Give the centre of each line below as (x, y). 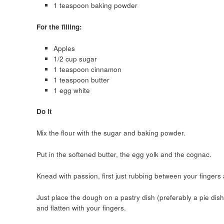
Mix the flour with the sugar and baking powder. (111, 133)
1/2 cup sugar (75, 58)
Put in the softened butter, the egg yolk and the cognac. (124, 154)
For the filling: (59, 26)
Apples (64, 48)
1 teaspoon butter (81, 79)
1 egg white (71, 90)
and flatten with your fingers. (81, 208)
